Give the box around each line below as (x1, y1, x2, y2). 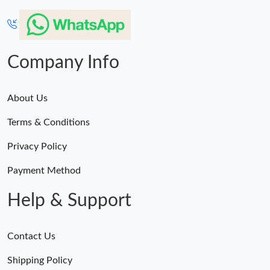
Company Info (7, 54, 119, 72)
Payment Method (7, 166, 81, 176)
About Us (7, 93, 48, 104)
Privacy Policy (7, 142, 67, 152)
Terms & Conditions (7, 118, 90, 128)
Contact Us (7, 231, 55, 242)
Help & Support (7, 192, 131, 210)
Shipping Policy (7, 256, 72, 266)
